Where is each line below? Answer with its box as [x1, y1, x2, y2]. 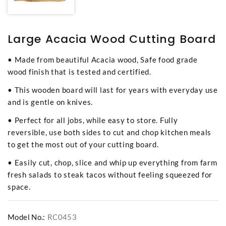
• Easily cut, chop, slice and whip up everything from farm [8, 158, 217, 167]
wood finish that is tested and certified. [8, 67, 151, 77]
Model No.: [8, 212, 45, 222]
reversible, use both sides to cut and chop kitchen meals [8, 128, 211, 137]
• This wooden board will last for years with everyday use [8, 85, 218, 95]
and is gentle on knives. [8, 97, 93, 107]
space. [8, 182, 31, 192]
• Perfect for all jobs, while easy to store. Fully [8, 116, 178, 125]
